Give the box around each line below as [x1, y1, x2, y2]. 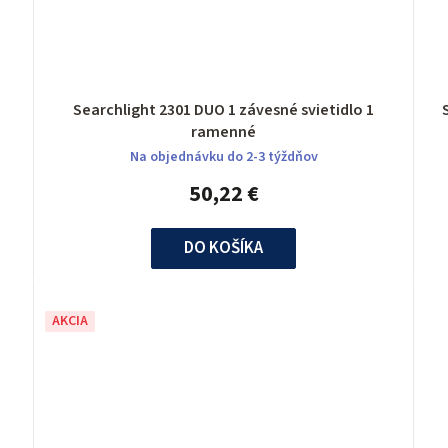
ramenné [191, 121, 257, 144]
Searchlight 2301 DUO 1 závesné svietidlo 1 [73, 99, 240, 122]
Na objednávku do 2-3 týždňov [129, 147, 318, 168]
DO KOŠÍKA [184, 236, 264, 261]
